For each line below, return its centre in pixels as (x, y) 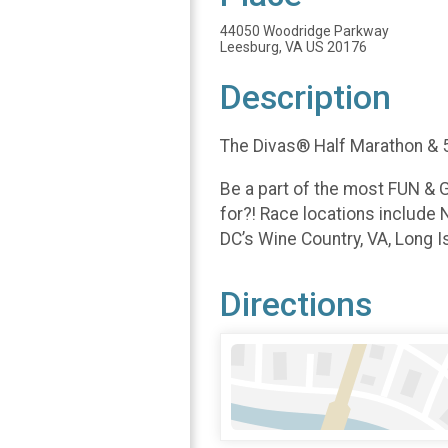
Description (305, 98)
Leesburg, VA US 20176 (293, 47)
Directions (296, 304)
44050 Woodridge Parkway (304, 31)
